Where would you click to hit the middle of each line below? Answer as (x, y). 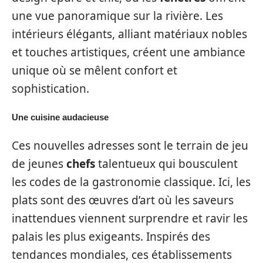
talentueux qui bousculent (166, 163)
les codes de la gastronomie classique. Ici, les (131, 182)
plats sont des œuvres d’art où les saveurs (123, 200)
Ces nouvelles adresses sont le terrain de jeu (130, 145)
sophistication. (50, 88)
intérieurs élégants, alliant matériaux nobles (129, 34)
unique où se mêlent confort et (95, 70)
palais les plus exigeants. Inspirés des (111, 236)
